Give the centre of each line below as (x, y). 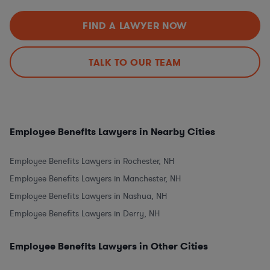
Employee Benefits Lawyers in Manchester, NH (95, 179)
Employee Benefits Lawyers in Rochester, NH (92, 162)
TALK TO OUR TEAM (135, 62)
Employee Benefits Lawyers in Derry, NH (85, 214)
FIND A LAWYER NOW (135, 26)
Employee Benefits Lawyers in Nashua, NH (88, 196)
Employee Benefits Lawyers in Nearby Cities (112, 132)
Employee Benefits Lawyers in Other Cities (109, 246)
